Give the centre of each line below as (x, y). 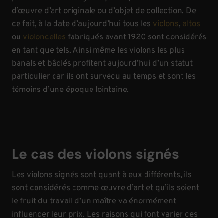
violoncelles (44, 37)
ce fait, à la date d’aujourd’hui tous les (82, 24)
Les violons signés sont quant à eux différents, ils (102, 175)
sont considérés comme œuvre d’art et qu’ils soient (105, 188)
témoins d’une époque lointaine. (70, 90)
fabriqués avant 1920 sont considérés (136, 37)
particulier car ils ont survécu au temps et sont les (104, 77)
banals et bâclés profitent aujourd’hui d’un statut (102, 64)
